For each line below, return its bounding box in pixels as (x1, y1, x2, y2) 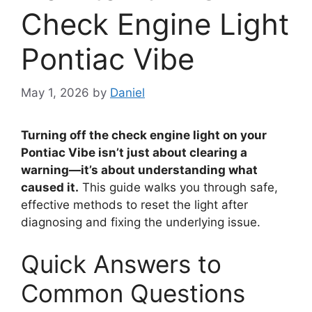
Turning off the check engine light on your (21, 128, 267, 143)
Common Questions (21, 278, 245, 308)
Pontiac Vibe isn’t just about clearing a (21, 146, 247, 160)
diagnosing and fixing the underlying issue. (21, 215, 260, 230)
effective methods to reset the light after (21, 198, 248, 212)
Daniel (110, 86, 145, 100)
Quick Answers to (21, 249, 221, 279)
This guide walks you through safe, (79, 180, 278, 195)
